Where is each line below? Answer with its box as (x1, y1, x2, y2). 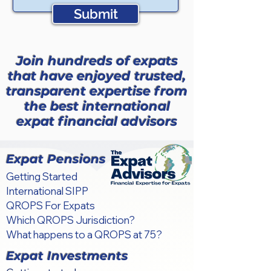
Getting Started (6, 170, 77, 183)
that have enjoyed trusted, (7, 68, 186, 83)
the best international (24, 99, 170, 114)
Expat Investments (6, 249, 128, 263)
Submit (73, 6, 118, 22)
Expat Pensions (6, 152, 106, 166)
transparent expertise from (6, 83, 188, 99)
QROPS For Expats (6, 199, 95, 212)
